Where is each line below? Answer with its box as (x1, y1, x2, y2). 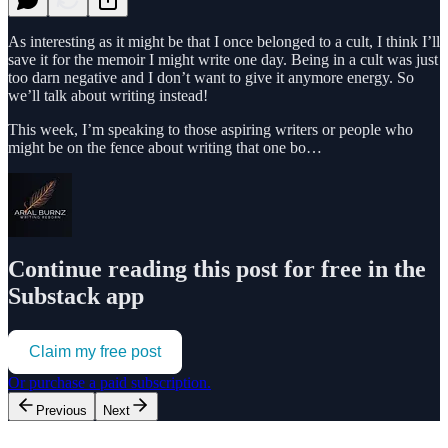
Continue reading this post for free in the (8, 256, 426, 283)
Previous (36, 403, 87, 419)
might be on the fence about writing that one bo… (8, 138, 322, 156)
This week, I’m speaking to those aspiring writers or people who (8, 120, 413, 138)
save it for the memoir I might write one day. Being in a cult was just (8, 50, 438, 68)
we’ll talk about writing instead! (8, 86, 208, 104)
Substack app (8, 283, 144, 310)
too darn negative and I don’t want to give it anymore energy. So (8, 68, 414, 86)
